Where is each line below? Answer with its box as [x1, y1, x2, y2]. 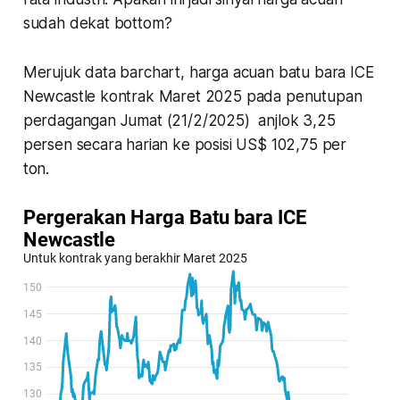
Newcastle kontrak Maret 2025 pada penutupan [22, 87, 362, 106]
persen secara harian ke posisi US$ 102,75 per [22, 136, 347, 154]
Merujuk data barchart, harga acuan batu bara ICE [22, 63, 374, 82]
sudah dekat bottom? [22, 14, 177, 33]
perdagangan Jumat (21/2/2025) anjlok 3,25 [22, 112, 336, 130]
